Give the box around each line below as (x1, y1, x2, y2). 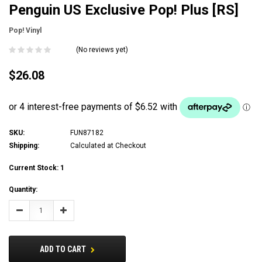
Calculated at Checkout (70, 141, 146, 150)
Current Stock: (9, 163, 60, 172)
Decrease (16, 205, 48, 215)
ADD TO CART (40, 244, 88, 254)
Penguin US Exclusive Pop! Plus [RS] (9, 2, 239, 19)
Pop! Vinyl (9, 26, 42, 35)
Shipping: (9, 141, 39, 150)
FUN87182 (70, 128, 104, 137)
